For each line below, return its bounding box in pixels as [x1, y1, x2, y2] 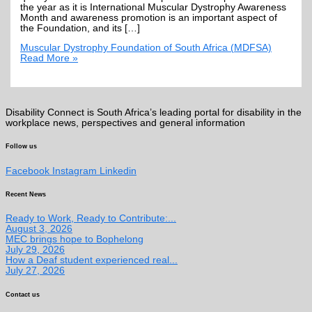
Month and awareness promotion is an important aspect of [20, 12, 278, 23]
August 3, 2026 [6, 224, 72, 235]
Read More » [20, 53, 79, 64]
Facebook [6, 165, 49, 176]
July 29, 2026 [6, 244, 65, 256]
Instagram [52, 165, 97, 176]
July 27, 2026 [6, 265, 65, 276]
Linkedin [100, 165, 136, 176]
